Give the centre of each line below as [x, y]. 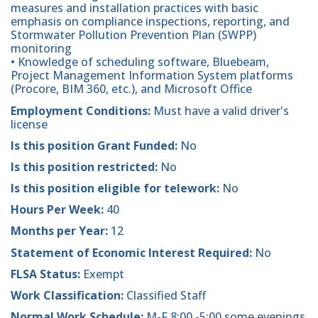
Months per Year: [61, 231]
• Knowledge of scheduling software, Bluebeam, [140, 62]
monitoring [41, 49]
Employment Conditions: [82, 110]
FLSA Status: [47, 274]
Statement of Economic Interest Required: [133, 252]
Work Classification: [68, 296]
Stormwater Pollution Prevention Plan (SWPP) [133, 35]
